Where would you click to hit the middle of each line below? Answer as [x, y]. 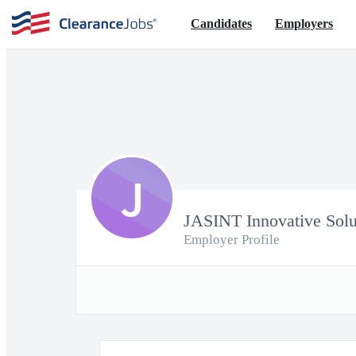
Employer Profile [232, 240]
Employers [304, 23]
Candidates [221, 23]
